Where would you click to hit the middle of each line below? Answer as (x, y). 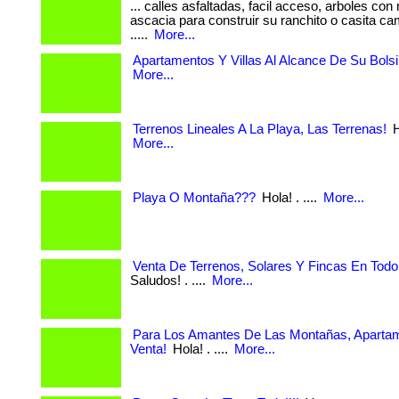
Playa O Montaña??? (194, 198)
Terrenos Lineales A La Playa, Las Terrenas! (260, 129)
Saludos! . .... (170, 281)
